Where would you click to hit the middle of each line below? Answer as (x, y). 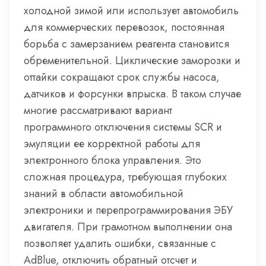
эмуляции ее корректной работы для (112, 144)
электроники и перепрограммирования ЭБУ (128, 210)
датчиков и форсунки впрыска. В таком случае (132, 94)
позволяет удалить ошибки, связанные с (120, 243)
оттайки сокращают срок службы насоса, (122, 77)
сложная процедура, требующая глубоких (125, 177)
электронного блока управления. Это (113, 160)
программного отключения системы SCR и (123, 127)
